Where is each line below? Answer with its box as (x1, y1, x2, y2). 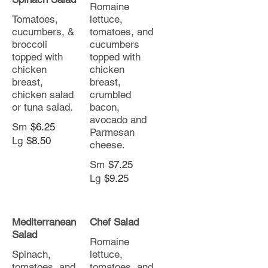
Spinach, (12, 248, 51, 260)
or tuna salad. (12, 101, 73, 113)
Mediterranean (12, 216, 76, 228)
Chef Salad (90, 216, 139, 228)
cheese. (90, 139, 125, 151)
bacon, (90, 101, 120, 113)
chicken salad (12, 89, 74, 100)
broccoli (12, 38, 47, 50)
